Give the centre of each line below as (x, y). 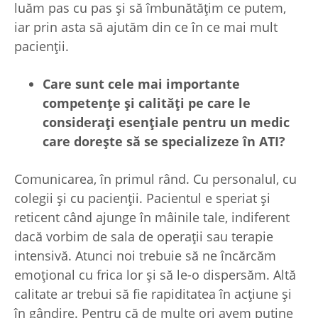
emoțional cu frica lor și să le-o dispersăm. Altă (155, 275)
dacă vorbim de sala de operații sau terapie (144, 237)
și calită (149, 103)
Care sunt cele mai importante (141, 84)
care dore (73, 142)
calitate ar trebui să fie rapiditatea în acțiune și (153, 294)
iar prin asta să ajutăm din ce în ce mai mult (146, 27)
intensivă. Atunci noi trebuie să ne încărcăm (145, 256)
